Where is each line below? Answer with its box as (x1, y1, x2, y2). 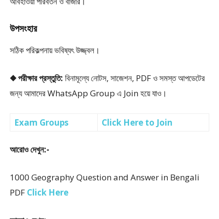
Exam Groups (14, 117, 68, 128)
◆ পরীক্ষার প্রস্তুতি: (10, 72, 63, 84)
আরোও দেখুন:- (10, 144, 49, 155)
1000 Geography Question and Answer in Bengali (10, 172, 199, 183)
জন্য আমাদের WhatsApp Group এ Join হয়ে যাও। (10, 88, 167, 99)
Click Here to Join (102, 117, 173, 128)
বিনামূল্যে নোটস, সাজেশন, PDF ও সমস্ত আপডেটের (63, 72, 205, 84)
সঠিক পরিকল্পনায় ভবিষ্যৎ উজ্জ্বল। (10, 44, 100, 56)
